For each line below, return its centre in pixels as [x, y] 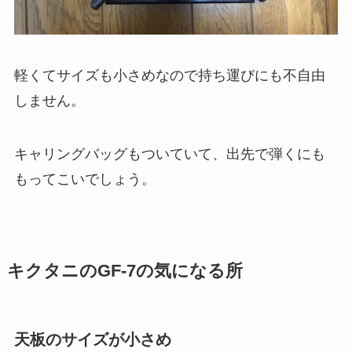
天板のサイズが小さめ [92, 339]
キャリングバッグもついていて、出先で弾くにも [169, 154]
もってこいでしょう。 [84, 179]
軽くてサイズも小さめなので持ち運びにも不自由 [169, 76]
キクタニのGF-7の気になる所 [125, 271]
